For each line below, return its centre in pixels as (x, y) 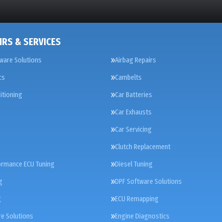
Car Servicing (133, 129)
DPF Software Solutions (148, 181)
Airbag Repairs (136, 60)
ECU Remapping (137, 199)
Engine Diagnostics (142, 216)
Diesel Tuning (134, 164)
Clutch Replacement (143, 147)
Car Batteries (134, 95)
